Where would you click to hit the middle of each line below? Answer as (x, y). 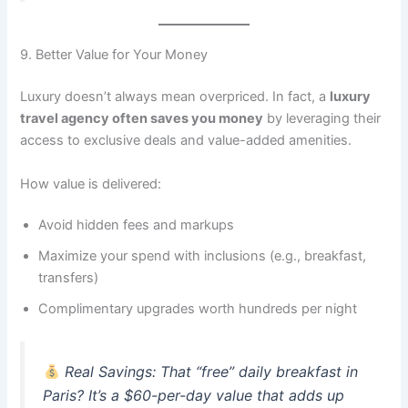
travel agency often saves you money (142, 119)
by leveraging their (322, 119)
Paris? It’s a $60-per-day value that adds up (194, 396)
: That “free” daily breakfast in (255, 372)
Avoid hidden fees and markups (137, 225)
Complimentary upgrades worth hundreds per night (198, 309)
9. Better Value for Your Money (114, 55)
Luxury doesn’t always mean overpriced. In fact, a (175, 97)
